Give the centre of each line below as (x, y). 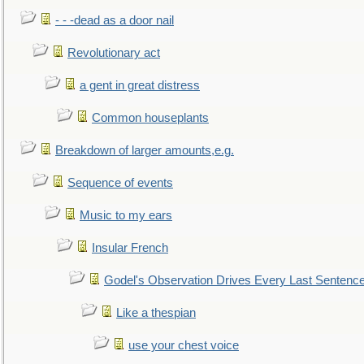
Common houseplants (150, 118)
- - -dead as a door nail (115, 20)
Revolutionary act (114, 53)
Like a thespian (156, 313)
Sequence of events (120, 183)
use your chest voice (184, 345)
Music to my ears (126, 215)
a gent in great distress (140, 85)
